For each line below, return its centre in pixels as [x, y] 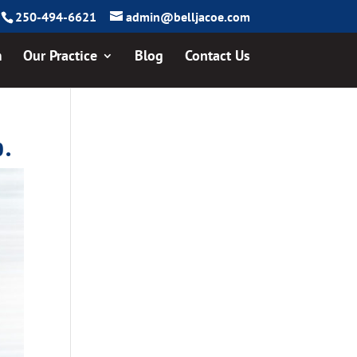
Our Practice [60, 55]
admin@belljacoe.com [188, 17]
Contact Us [217, 55]
